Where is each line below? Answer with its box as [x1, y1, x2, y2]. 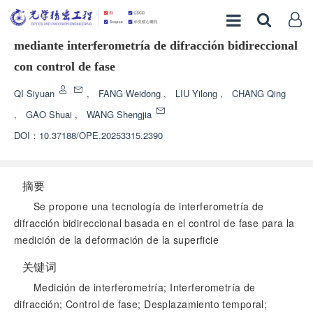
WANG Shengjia [87, 108, 154, 121]
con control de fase [14, 59, 115, 73]
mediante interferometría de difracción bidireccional [14, 38, 298, 52]
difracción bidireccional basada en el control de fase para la [14, 216, 295, 230]
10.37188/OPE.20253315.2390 [39, 129, 163, 142]
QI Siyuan [14, 87, 57, 100]
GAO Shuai [26, 108, 75, 121]
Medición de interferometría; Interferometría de [34, 280, 256, 294]
